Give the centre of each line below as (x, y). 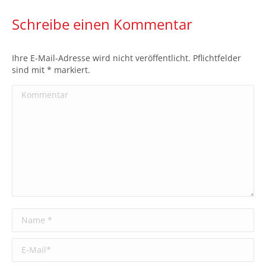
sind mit (29, 70)
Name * (28, 215)
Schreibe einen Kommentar (102, 24)
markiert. (71, 70)
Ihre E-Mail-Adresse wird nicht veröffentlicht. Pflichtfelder (126, 58)
